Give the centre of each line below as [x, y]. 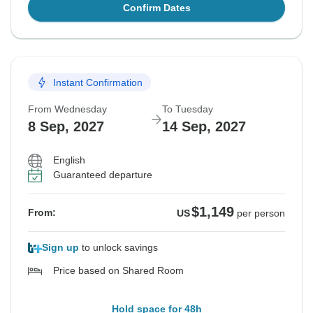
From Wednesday [67, 109]
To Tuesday [188, 109]
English [69, 160]
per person [261, 213]
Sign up [60, 248]
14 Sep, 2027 [204, 127]
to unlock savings [118, 248]
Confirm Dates [156, 8]
